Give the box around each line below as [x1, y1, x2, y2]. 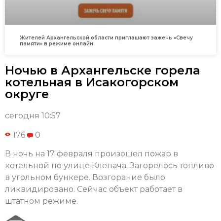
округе [5, 87, 49, 102]
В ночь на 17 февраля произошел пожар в [5, 149, 178, 159]
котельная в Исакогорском [5, 75, 179, 90]
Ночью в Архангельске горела [5, 63, 200, 78]
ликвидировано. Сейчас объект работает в [5, 184, 183, 194]
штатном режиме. [5, 196, 78, 206]
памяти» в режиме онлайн [20, 40, 93, 47]
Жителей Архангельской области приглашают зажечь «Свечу [20, 35, 193, 41]
